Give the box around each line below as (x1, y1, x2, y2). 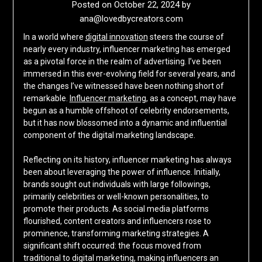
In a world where (23, 32, 85, 42)
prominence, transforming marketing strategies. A (23, 229, 209, 239)
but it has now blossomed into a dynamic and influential (23, 118, 227, 128)
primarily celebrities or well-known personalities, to (23, 192, 209, 202)
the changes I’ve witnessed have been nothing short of (23, 81, 224, 91)
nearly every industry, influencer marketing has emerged (23, 44, 230, 54)
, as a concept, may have (146, 94, 236, 104)
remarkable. (23, 94, 70, 104)
